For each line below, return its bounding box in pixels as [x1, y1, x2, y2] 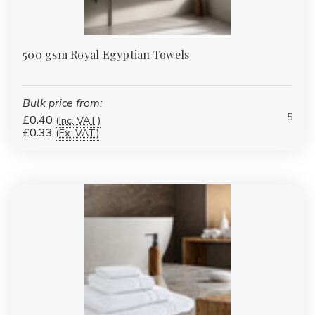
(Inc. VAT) [56, 112, 101, 127]
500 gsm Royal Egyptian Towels [22, 46, 190, 62]
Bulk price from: [22, 95, 103, 111]
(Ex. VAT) [56, 125, 99, 140]
